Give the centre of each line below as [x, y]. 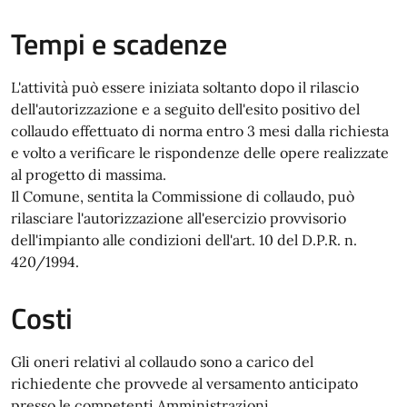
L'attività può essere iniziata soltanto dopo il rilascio [185, 87]
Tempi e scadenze [119, 44]
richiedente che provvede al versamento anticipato [184, 383]
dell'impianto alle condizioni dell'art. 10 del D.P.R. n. [184, 240]
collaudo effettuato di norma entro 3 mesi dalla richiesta [200, 131]
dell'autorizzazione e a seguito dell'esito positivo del [185, 109]
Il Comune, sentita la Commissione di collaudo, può [183, 196]
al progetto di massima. [89, 174]
